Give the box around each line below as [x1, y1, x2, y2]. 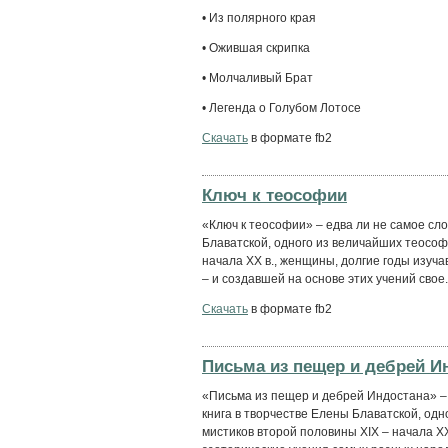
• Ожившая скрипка [202, 40, 310, 55]
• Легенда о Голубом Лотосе [202, 100, 361, 115]
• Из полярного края [202, 10, 316, 25]
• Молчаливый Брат [202, 70, 313, 85]
